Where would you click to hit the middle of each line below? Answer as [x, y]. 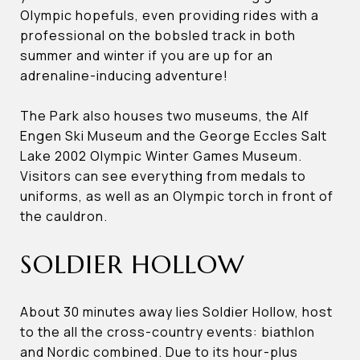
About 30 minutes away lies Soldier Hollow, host [176, 312]
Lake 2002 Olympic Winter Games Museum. [161, 156]
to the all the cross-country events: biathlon [168, 332]
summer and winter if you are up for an [147, 56]
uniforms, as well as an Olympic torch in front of [177, 196]
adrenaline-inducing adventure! [124, 76]
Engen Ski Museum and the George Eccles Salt [174, 136]
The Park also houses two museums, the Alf [165, 116]
